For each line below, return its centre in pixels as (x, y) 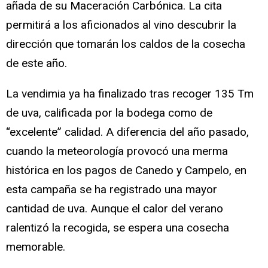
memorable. (36, 246)
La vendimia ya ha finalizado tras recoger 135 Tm (130, 93)
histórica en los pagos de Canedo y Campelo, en (126, 170)
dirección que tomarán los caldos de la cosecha (126, 44)
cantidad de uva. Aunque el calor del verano (115, 208)
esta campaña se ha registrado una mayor (112, 189)
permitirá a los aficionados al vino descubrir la (121, 25)
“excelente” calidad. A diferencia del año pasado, (127, 132)
